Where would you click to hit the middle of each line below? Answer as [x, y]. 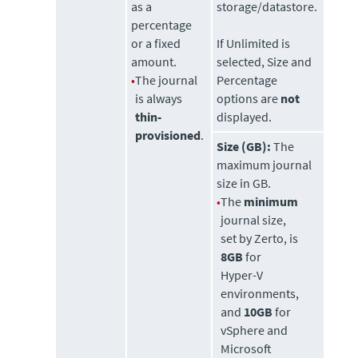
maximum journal [265, 165]
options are [249, 99]
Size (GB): [244, 147]
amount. [154, 62]
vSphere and [255, 330]
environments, [260, 294]
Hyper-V [242, 275]
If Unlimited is [254, 44]
